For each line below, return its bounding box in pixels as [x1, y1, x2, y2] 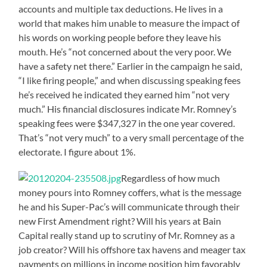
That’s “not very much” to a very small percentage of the [18, 131, 244, 143]
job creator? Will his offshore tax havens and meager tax [18, 243, 246, 255]
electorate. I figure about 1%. [18, 145, 136, 157]
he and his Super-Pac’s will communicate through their [18, 200, 240, 212]
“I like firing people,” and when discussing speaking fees [18, 74, 241, 86]
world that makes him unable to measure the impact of [18, 17, 240, 29]
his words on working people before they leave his [18, 31, 222, 43]
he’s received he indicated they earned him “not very [18, 88, 230, 100]
